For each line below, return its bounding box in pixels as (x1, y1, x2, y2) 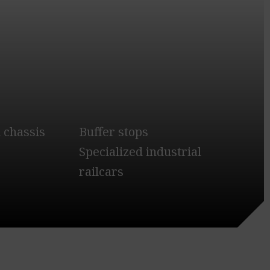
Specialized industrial (79, 143, 202, 160)
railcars (79, 163, 124, 180)
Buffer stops (79, 124, 149, 140)
